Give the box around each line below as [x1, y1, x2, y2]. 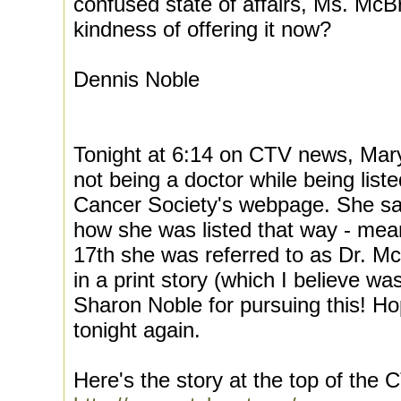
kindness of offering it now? [73, 17, 331, 41]
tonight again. [73, 318, 200, 342]
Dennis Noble [73, 67, 200, 91]
